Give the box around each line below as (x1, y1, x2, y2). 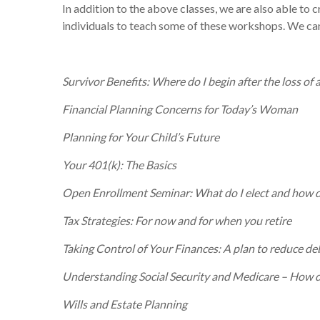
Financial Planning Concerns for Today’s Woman (62, 102, 298, 116)
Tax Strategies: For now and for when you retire (62, 214, 291, 227)
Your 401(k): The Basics (62, 158, 176, 171)
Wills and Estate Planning (62, 297, 187, 311)
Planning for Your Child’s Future (62, 130, 219, 144)
